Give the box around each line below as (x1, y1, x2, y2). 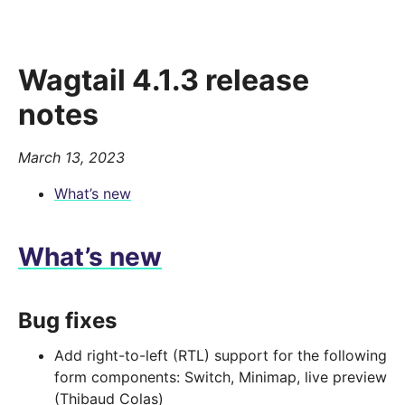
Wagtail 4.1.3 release (18, 62, 309, 99)
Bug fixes (18, 307, 117, 334)
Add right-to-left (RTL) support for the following (54, 346, 387, 365)
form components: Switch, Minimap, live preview (54, 368, 387, 387)
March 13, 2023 (18, 148, 125, 167)
